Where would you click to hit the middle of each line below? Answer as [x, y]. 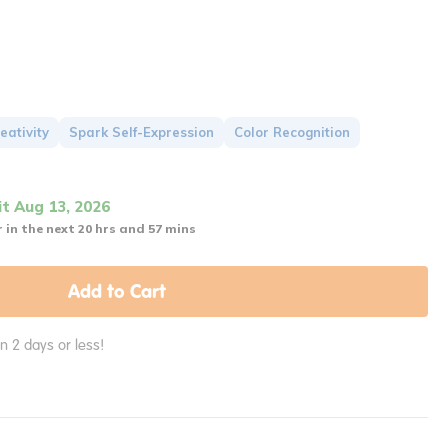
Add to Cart [117, 291]
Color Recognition [292, 132]
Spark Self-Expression [141, 132]
